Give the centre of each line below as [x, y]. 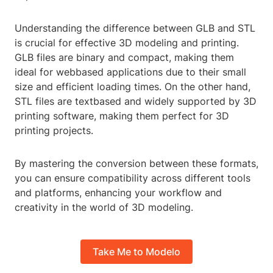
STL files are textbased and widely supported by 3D [136, 101]
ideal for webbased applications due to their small [130, 72]
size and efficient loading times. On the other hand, [133, 87]
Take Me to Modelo [136, 251]
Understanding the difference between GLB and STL [135, 28]
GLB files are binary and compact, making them [124, 58]
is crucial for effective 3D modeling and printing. [127, 43]
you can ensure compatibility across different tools [133, 178]
